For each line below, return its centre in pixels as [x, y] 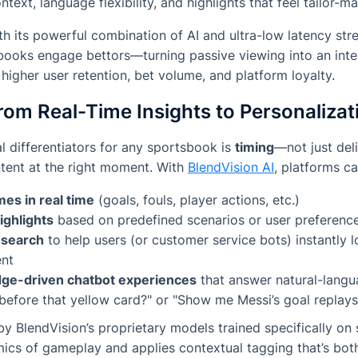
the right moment [97, 167]
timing [255, 147]
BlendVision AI [231, 167]
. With [169, 167]
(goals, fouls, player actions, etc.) [197, 200]
